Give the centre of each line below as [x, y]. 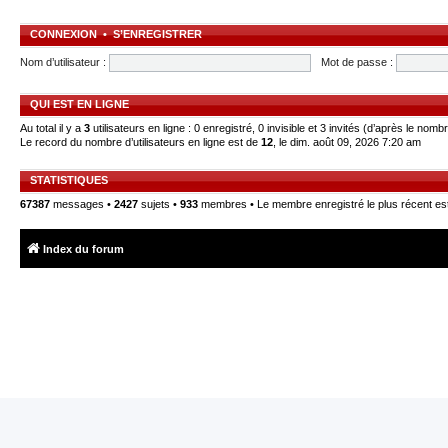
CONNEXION [63, 34]
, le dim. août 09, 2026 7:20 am [347, 142]
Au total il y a [52, 128]
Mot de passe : [356, 62]
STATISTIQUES [69, 180]
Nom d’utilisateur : [63, 62]
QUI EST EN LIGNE [79, 104]
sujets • [159, 204]
